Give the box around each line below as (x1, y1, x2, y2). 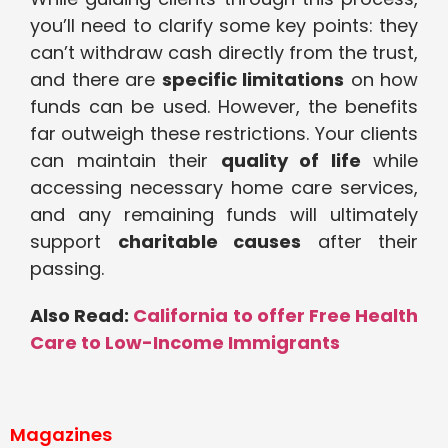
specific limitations (161, 67, 344, 93)
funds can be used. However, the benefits (30, 94, 418, 120)
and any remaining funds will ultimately (30, 202, 418, 228)
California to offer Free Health (133, 303, 419, 329)
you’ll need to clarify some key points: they (30, 13, 418, 39)
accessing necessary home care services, (30, 175, 418, 201)
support (30, 229, 118, 255)
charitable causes (117, 229, 301, 255)
